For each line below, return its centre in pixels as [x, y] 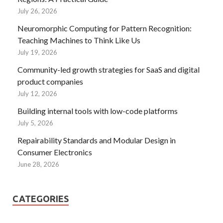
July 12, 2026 [37, 93]
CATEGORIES [41, 198]
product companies [50, 81]
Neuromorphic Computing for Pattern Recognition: [105, 28]
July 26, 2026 [37, 11]
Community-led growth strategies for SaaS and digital [109, 69]
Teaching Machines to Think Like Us [79, 40]
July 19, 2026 [37, 52]
